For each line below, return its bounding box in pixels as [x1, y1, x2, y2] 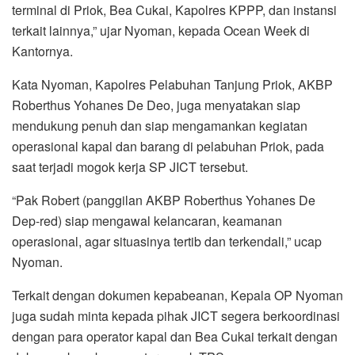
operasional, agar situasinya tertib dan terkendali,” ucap [12, 231, 322, 250]
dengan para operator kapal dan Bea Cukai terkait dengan [12, 326, 338, 345]
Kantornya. [12, 41, 73, 60]
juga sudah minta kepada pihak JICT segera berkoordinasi [12, 306, 340, 325]
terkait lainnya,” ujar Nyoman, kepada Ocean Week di [12, 21, 310, 40]
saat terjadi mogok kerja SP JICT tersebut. [12, 157, 248, 176]
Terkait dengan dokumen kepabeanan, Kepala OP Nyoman [12, 285, 343, 304]
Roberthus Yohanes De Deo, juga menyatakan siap [12, 95, 300, 114]
